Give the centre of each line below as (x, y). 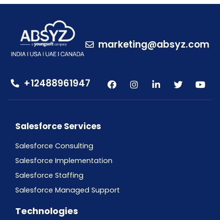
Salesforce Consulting (54, 146)
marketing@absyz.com (154, 45)
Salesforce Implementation (64, 161)
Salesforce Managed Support (67, 190)
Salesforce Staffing (49, 176)
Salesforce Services (58, 126)
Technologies (46, 211)
